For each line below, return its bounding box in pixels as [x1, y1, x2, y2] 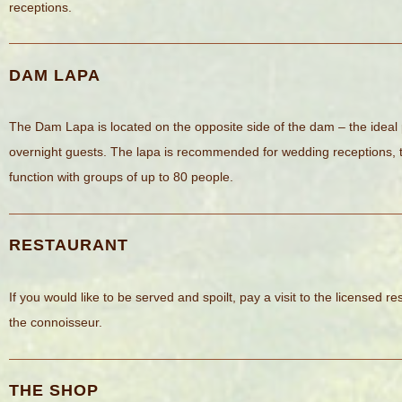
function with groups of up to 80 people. [8, 170, 233, 185]
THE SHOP [8, 381, 99, 400]
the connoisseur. [8, 315, 102, 330]
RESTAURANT [8, 236, 128, 255]
